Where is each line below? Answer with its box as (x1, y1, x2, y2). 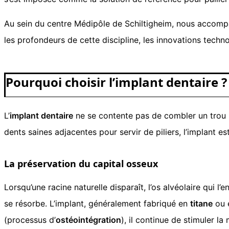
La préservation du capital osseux (4, 157, 158, 170)
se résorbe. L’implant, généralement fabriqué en (4, 198, 190, 209)
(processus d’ (4, 214, 56, 225)
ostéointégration (56, 214, 121, 225)
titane (190, 198, 213, 209)
